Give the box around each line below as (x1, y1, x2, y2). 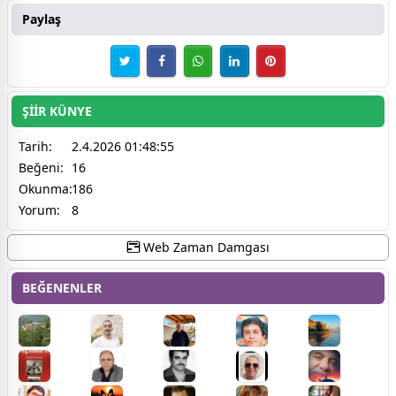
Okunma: (19, 179, 72, 197)
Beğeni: (19, 158, 64, 176)
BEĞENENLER (22, 278, 102, 296)
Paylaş (22, 10, 61, 27)
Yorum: (19, 201, 60, 218)
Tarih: (19, 137, 52, 155)
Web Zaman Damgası (139, 238, 270, 255)
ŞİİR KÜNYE (22, 102, 92, 119)
